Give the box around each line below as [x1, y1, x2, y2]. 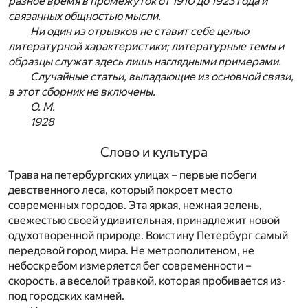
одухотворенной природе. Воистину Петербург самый [8, 229, 288, 243]
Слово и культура [100, 144, 208, 160]
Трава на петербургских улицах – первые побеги [8, 168, 256, 182]
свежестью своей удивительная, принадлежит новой [8, 214, 280, 228]
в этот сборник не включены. [8, 85, 155, 99]
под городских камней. [8, 289, 124, 303]
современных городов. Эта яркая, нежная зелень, [8, 199, 262, 212]
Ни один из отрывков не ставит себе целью [30, 25, 249, 38]
